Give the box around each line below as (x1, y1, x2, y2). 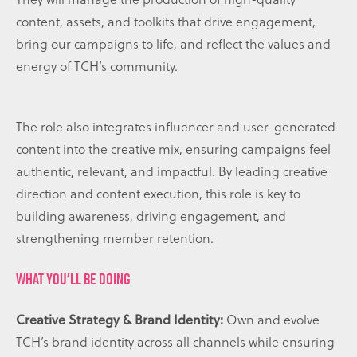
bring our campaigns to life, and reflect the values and (16, 35, 331, 53)
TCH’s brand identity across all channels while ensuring (16, 333, 335, 351)
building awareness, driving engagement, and (16, 207, 286, 226)
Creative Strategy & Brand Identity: (16, 311, 226, 329)
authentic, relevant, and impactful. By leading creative (16, 163, 328, 181)
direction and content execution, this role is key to (16, 185, 300, 203)
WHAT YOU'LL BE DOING (16, 269, 133, 290)
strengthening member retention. (16, 229, 214, 248)
